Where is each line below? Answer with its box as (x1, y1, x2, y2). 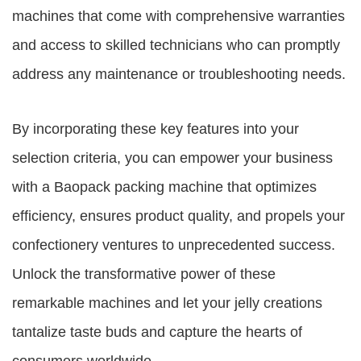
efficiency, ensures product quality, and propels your (12, 208, 345, 224)
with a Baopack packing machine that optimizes (12, 179, 317, 195)
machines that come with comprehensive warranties (12, 8, 345, 24)
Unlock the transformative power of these (12, 266, 276, 282)
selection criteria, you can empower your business (12, 150, 333, 166)
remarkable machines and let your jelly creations (12, 295, 322, 311)
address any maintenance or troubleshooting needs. (12, 66, 346, 82)
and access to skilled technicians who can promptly (12, 37, 340, 53)
